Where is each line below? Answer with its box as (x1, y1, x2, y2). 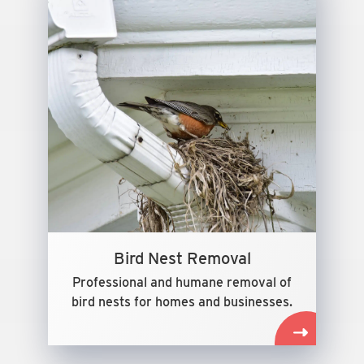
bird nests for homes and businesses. (71, 294, 292, 310)
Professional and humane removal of (72, 275, 292, 290)
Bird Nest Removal (113, 249, 251, 268)
